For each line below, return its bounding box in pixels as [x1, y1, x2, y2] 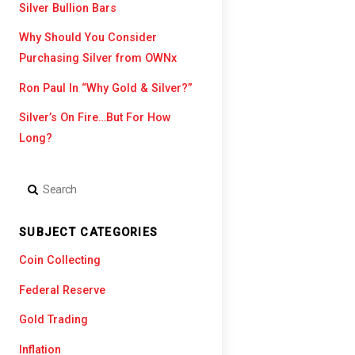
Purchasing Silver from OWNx [19, 52, 177, 66]
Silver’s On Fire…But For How [19, 111, 171, 125]
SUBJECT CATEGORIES [19, 226, 158, 240]
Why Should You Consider [19, 31, 157, 45]
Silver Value [31, 17, 91, 31]
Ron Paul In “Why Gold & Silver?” [19, 81, 193, 95]
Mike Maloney [42, 12, 108, 25]
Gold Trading [19, 313, 88, 327]
